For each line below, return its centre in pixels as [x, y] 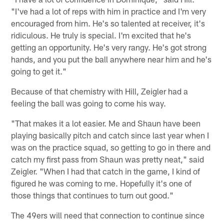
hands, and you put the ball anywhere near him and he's [111, 59]
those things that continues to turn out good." [92, 195]
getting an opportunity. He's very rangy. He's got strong [109, 47]
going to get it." [39, 71]
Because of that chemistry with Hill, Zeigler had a [100, 91]
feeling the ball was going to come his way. [89, 103]
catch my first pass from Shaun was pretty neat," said [108, 159]
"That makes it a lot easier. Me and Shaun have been [106, 123]
